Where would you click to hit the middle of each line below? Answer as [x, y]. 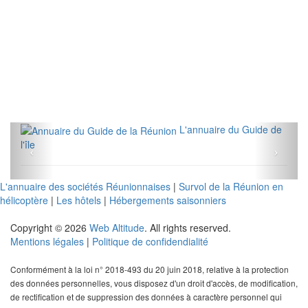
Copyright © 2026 [50, 228]
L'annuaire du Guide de [231, 129]
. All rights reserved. [188, 228]
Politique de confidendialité [150, 242]
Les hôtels [79, 200]
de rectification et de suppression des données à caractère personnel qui [146, 297]
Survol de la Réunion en [231, 187]
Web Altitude [117, 228]
